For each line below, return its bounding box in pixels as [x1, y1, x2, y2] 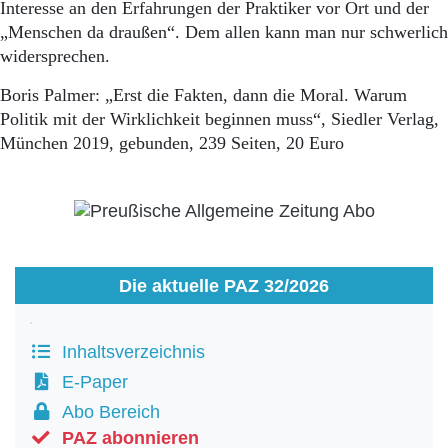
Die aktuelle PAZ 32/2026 [119, 275, 329, 296]
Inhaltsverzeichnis [52, 342, 205, 362]
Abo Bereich [52, 402, 160, 422]
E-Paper [52, 372, 128, 392]
